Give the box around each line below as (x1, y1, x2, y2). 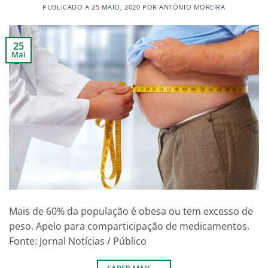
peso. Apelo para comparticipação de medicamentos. (9, 220, 249, 233)
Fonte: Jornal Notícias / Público (9, 234, 147, 248)
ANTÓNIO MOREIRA (159, 2, 226, 12)
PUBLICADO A (42, 2, 92, 12)
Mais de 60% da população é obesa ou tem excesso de (9, 205, 253, 218)
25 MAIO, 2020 (92, 2, 141, 12)
